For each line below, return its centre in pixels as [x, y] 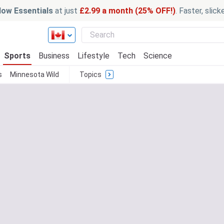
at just [66, 10]
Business [54, 56]
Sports [17, 56]
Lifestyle [93, 56]
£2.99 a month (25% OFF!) [127, 10]
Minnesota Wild [34, 74]
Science [158, 56]
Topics [90, 74]
